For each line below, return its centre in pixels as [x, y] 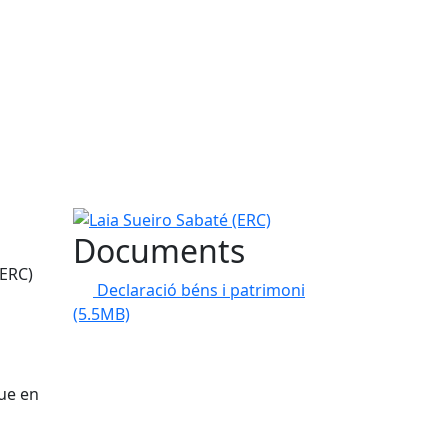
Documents [159, 250]
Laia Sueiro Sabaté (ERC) [163, 217]
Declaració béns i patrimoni [201, 289]
